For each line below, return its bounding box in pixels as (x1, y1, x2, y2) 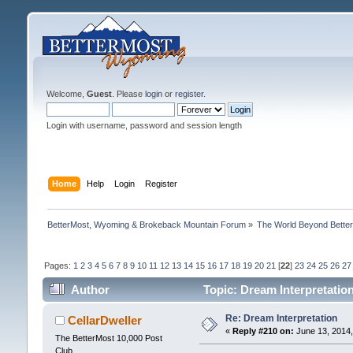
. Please (111, 89, 145, 98)
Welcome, (46, 89, 87, 98)
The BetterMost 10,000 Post (54, 333, 162, 344)
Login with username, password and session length (46, 121, 242, 130)
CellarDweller (68, 314, 143, 328)
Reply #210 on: (232, 326, 294, 336)
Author (71, 283, 110, 297)
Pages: (43, 260, 73, 270)
